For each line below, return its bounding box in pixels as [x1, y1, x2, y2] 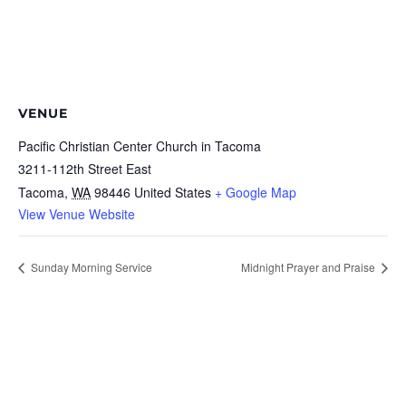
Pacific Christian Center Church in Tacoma [18, 137, 261, 155]
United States [134, 183, 211, 201]
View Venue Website [18, 205, 135, 223]
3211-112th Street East [18, 159, 151, 178]
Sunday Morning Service [28, 258, 152, 275]
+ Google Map [215, 183, 296, 201]
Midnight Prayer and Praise [241, 258, 378, 275]
